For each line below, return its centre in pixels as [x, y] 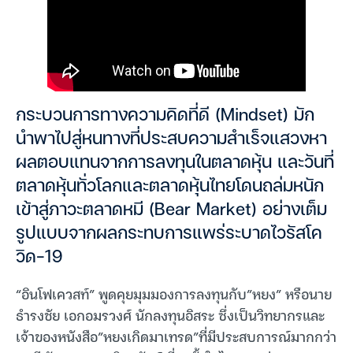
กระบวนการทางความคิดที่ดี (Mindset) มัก [165, 116]
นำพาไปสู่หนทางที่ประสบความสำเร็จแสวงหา [171, 139]
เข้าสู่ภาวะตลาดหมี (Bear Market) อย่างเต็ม [171, 210]
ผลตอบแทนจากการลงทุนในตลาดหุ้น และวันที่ [175, 163]
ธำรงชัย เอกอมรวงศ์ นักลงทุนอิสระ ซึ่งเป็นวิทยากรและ [170, 314]
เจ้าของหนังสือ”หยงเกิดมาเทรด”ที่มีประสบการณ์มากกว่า [176, 336]
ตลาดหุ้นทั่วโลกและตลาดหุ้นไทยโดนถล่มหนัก [170, 187]
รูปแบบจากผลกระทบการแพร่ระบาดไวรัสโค [169, 234]
